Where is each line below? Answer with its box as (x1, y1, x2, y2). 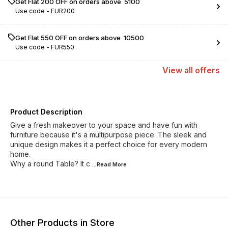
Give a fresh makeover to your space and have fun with (10, 121, 197, 129)
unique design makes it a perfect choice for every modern (10, 140, 207, 149)
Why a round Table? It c (10, 159, 90, 168)
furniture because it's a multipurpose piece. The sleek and (10, 130, 207, 139)
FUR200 (51, 7, 75, 15)
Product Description (10, 107, 82, 116)
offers (193, 65, 220, 75)
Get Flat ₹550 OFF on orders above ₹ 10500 (15, 34, 144, 42)
